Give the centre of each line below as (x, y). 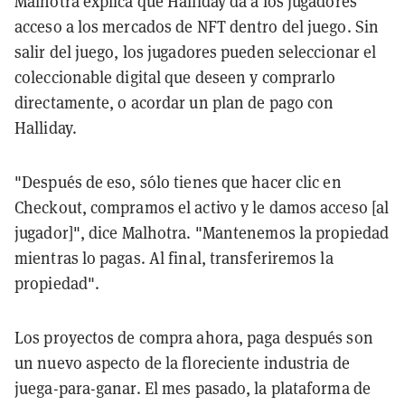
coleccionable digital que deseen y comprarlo (175, 76)
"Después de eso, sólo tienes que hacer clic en (178, 181)
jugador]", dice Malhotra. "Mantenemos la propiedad (202, 232)
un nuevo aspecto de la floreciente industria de (182, 362)
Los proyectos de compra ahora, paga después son (194, 337)
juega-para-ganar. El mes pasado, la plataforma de (193, 387)
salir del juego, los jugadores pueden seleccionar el (196, 51)
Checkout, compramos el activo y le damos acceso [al (202, 207)
